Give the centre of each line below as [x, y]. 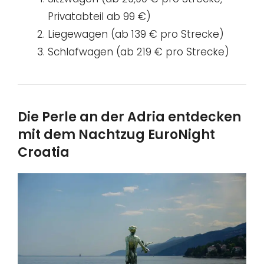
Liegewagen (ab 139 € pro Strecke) [136, 34]
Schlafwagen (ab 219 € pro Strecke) [138, 52]
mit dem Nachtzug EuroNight [116, 135]
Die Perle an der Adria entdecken [129, 117]
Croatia [44, 153]
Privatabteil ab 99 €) [99, 17]
